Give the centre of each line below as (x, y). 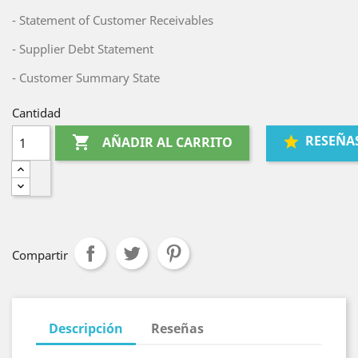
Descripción (86, 328)
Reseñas (178, 328)
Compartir (40, 255)
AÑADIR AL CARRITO (168, 143)
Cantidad (36, 113)
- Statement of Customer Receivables (113, 20)
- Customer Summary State (86, 78)
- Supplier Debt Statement (83, 49)
